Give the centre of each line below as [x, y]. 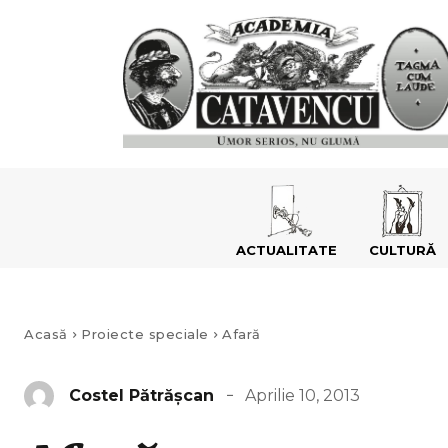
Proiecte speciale [145, 333]
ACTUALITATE [286, 249]
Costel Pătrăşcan [141, 395]
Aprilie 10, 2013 [302, 395]
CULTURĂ [402, 249]
